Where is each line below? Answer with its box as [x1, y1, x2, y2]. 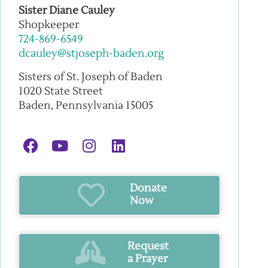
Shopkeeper [19, 18, 79, 32]
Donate [129, 181, 167, 196]
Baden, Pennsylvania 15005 [19, 98, 153, 112]
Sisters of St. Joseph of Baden [19, 69, 163, 84]
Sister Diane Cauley [19, 4, 115, 18]
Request [127, 239, 169, 254]
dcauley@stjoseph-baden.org [19, 47, 164, 61]
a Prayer [127, 252, 168, 266]
